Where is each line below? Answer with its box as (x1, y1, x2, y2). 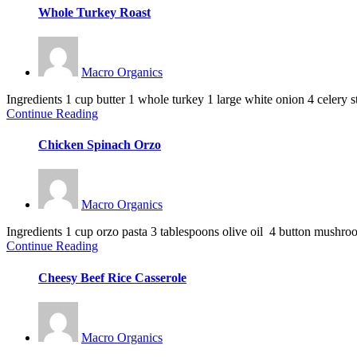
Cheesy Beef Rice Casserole (38, 270, 186, 284)
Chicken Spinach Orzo (38, 138, 161, 152)
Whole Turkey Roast (38, 5, 151, 19)
